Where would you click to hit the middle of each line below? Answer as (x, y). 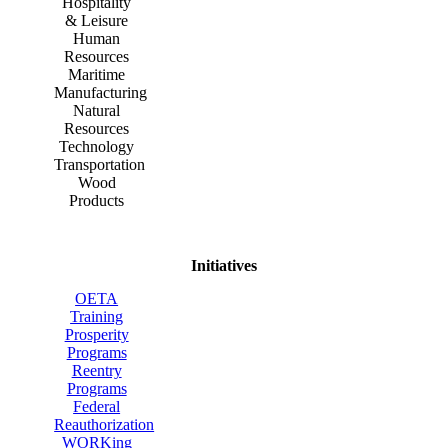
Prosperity (96, 335)
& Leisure (97, 20)
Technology (97, 146)
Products (97, 200)
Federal (97, 407)
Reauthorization (104, 425)
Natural (97, 110)
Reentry (96, 371)
